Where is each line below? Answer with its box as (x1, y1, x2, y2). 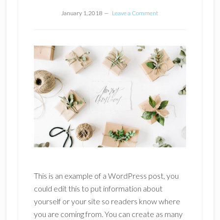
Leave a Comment (112, 9, 159, 17)
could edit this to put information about (33, 183, 163, 193)
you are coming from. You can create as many (33, 209, 183, 219)
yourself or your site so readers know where (33, 196, 180, 206)
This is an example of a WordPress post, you (33, 170, 179, 180)
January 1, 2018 (61, 9, 103, 17)
